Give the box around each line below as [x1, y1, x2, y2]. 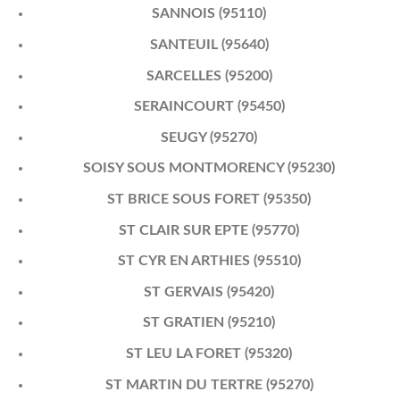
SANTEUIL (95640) [149, 37, 269, 53]
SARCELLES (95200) [146, 68, 272, 83]
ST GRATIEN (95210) [143, 315, 276, 330]
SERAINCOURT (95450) [133, 99, 285, 114]
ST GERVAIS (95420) [144, 284, 275, 299]
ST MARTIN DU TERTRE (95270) [104, 377, 313, 392]
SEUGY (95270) [161, 129, 258, 145]
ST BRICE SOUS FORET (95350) [107, 192, 312, 206]
